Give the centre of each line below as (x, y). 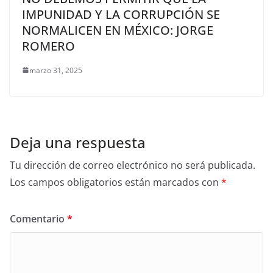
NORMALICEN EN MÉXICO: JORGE (118, 30)
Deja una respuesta (78, 142)
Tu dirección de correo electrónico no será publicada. (133, 165)
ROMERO (48, 46)
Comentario (38, 218)
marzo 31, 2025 (56, 70)
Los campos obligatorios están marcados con (115, 182)
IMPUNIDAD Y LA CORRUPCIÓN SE (121, 14)
